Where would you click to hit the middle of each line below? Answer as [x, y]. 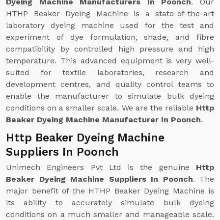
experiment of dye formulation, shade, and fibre [110, 37]
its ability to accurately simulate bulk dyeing [110, 203]
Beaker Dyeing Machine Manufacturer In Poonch [103, 120]
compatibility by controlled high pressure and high [110, 49]
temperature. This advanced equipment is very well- [110, 61]
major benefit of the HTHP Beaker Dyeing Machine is [110, 191]
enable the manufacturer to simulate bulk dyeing [110, 96]
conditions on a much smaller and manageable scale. [110, 214]
